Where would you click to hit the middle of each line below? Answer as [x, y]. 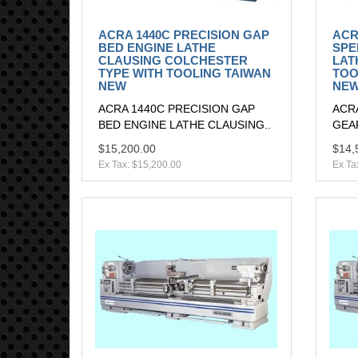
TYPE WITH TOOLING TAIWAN [185, 74]
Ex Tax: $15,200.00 [140, 165]
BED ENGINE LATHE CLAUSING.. [185, 125]
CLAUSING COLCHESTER [173, 61]
